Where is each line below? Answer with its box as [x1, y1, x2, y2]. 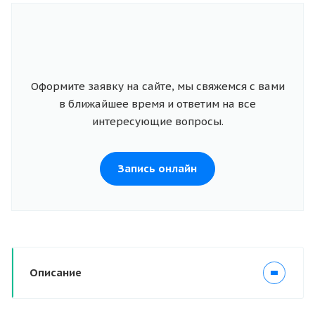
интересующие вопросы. [91, 115, 224, 128]
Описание [30, 266, 82, 279]
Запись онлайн [118, 162, 197, 175]
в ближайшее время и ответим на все [59, 97, 256, 110]
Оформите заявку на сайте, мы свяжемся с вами [30, 79, 285, 93]
